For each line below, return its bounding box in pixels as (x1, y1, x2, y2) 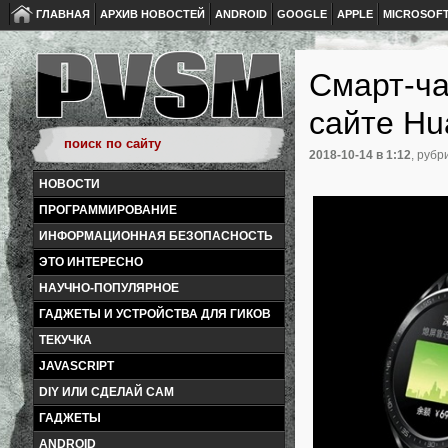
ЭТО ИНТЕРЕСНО (39, 255, 143, 269)
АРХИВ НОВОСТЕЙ (100, 8, 205, 20)
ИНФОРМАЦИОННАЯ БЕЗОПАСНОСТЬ (39, 229, 273, 243)
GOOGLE (277, 8, 327, 20)
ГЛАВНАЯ (36, 8, 90, 20)
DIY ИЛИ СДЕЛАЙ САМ (39, 385, 174, 399)
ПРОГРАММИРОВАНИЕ (39, 203, 177, 217)
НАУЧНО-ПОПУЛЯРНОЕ (39, 281, 179, 295)
